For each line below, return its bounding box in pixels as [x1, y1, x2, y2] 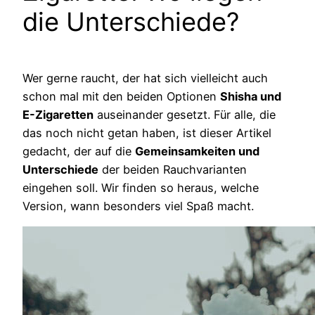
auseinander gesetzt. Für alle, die [94, 107, 276, 122]
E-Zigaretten [22, 107, 94, 122]
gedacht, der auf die [22, 143, 135, 158]
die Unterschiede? [22, 6, 239, 37]
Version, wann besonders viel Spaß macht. [22, 198, 254, 213]
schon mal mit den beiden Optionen [22, 89, 220, 103]
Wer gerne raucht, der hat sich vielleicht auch [22, 70, 268, 85]
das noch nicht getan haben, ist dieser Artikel [22, 125, 271, 140]
